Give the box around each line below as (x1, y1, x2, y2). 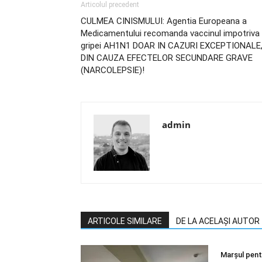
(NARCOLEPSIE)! (81, 65, 144, 75)
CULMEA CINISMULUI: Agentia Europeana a (81, 16, 247, 26)
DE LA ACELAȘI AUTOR (176, 216, 260, 226)
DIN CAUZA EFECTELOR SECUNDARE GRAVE (81, 53, 253, 63)
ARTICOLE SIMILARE (88, 216, 162, 226)
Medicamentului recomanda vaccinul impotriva (81, 28, 260, 39)
